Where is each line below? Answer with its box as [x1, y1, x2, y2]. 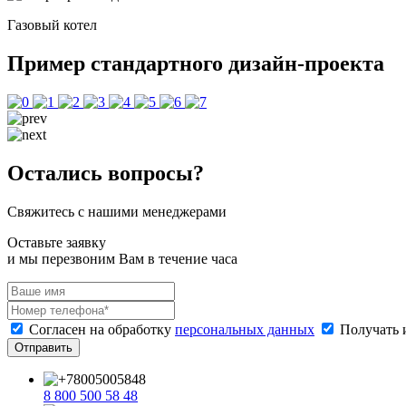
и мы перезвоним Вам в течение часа [7, 250, 237, 266]
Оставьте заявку [7, 234, 106, 250]
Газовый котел [7, 16, 97, 33]
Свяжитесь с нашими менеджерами [7, 203, 227, 219]
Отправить [14, 340, 72, 354]
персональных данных [175, 321, 314, 337]
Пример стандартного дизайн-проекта [7, 51, 384, 75]
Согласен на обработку [29, 321, 175, 337]
